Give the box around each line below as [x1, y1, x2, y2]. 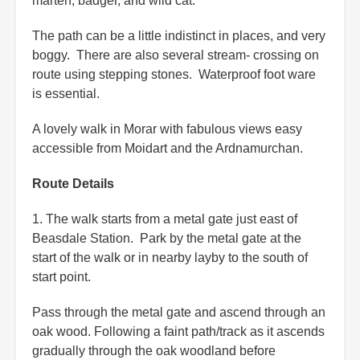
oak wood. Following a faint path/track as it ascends [32, 325, 325, 339]
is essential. [32, 87, 103, 101]
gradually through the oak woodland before [32, 344, 276, 358]
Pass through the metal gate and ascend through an [32, 305, 325, 320]
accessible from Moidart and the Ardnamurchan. [32, 141, 303, 156]
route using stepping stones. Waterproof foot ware [32, 67, 316, 82]
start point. [32, 270, 94, 284]
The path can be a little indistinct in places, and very [32, 29, 325, 43]
